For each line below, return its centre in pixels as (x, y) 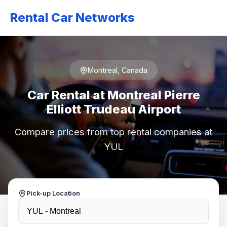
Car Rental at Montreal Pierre (113, 95)
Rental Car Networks (72, 17)
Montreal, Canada (118, 70)
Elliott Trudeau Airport (113, 109)
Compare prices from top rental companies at (113, 132)
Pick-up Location (53, 193)
